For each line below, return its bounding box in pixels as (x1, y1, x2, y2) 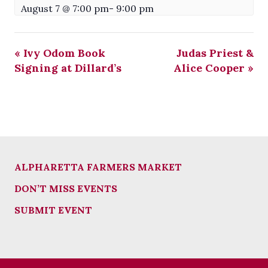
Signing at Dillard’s (14, 60, 121, 75)
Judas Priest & (176, 45, 254, 60)
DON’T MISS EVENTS (14, 182, 117, 195)
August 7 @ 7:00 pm (21, 2, 109, 14)
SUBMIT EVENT (14, 204, 92, 217)
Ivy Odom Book (20, 45, 105, 60)
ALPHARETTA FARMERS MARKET (14, 161, 182, 173)
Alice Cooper (173, 60, 248, 75)
